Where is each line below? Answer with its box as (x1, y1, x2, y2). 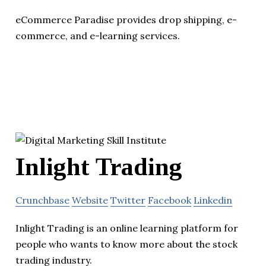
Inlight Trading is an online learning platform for (15, 221, 238, 234)
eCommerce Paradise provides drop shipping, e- (15, 14, 237, 26)
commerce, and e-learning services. (15, 30, 180, 42)
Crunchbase (15, 194, 69, 206)
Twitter (110, 194, 145, 206)
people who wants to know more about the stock (15, 237, 237, 250)
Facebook (148, 194, 191, 206)
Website (72, 194, 108, 206)
